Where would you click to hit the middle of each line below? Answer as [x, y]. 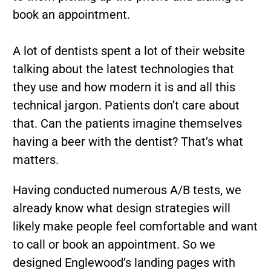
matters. [35, 160]
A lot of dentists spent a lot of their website [129, 51]
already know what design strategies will [121, 208]
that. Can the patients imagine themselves [127, 124]
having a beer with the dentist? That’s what [128, 142]
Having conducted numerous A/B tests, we [127, 190]
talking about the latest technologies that [123, 69]
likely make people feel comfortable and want [135, 227]
